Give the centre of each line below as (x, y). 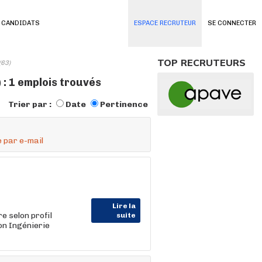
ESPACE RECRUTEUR (165, 23)
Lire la (124, 206)
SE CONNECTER (232, 23)
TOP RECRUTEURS (201, 63)
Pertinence (124, 104)
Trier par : (31, 104)
